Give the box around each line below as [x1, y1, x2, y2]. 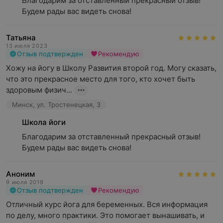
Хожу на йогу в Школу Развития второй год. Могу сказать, [6, 63, 217, 73]
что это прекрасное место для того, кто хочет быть [6, 74, 195, 84]
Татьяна [6, 33, 36, 42]
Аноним [6, 169, 35, 179]
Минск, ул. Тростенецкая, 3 [12, 101, 101, 109]
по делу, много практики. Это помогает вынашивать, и [6, 211, 205, 220]
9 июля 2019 [6, 179, 44, 186]
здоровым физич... [6, 85, 72, 95]
